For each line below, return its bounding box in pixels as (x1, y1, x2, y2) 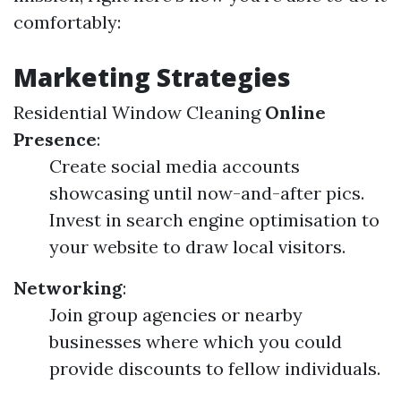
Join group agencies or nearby (49, 303, 303, 326)
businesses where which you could (49, 330, 342, 353)
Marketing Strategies (13, 60, 291, 94)
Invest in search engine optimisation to (49, 209, 380, 231)
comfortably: (13, 11, 121, 33)
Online (265, 101, 326, 124)
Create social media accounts (49, 155, 300, 177)
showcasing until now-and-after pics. (49, 182, 364, 204)
